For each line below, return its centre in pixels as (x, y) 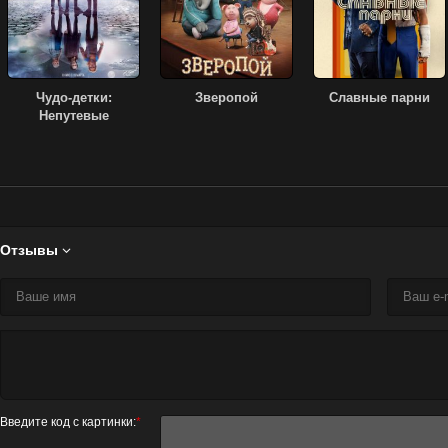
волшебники (73, 134)
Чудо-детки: (73, 98)
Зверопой (226, 98)
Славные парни (379, 98)
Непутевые (73, 116)
